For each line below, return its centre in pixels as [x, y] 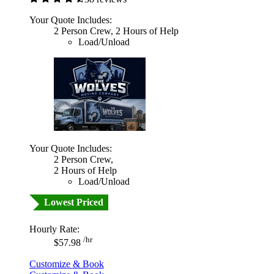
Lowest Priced [74, 202]
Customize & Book [67, 264]
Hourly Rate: [54, 229]
